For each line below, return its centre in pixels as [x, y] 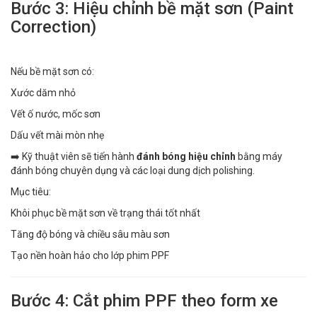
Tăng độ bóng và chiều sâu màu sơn [90, 234]
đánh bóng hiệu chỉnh [186, 156]
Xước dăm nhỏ [43, 92]
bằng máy [259, 156]
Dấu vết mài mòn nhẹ [57, 135]
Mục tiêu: [31, 191]
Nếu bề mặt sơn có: [52, 71]
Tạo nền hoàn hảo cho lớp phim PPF [90, 255]
